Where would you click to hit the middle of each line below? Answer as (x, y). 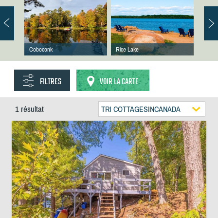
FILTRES (50, 82)
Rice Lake (127, 49)
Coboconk (41, 49)
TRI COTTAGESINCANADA (141, 109)
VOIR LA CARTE (119, 82)
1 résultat (29, 109)
